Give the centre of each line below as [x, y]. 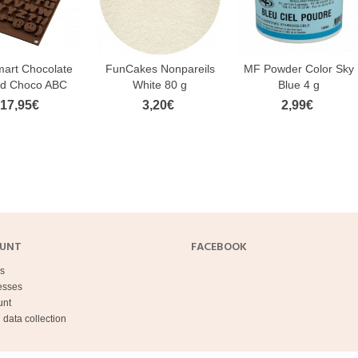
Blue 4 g [299, 85]
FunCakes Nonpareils [160, 69]
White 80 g [160, 85]
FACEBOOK [219, 248]
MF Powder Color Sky [299, 69]
